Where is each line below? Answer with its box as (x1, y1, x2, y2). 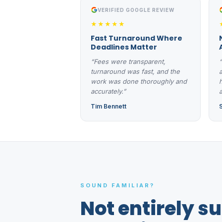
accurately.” (91, 87, 126, 95)
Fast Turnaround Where (91, 33, 182, 43)
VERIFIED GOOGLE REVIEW (98, 6, 174, 13)
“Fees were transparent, (91, 57, 166, 65)
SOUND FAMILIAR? (80, 181, 155, 189)
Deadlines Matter (91, 42, 157, 52)
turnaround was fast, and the (91, 67, 180, 75)
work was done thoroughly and (91, 77, 187, 85)
